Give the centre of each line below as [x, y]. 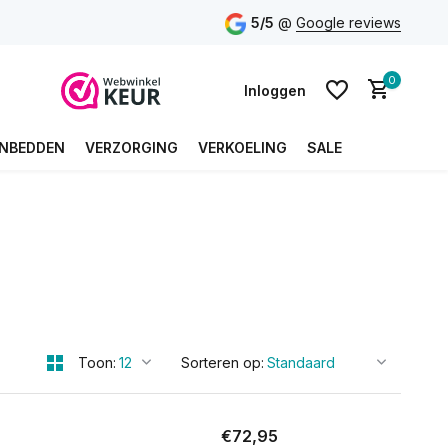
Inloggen [275, 90]
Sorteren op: [222, 362]
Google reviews [348, 22]
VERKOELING [242, 147]
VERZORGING [131, 147]
